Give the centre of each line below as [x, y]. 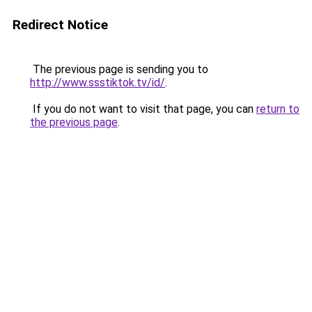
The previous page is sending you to [119, 69]
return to [278, 109]
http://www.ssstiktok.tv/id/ [97, 83]
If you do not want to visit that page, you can [143, 109]
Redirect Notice [60, 25]
